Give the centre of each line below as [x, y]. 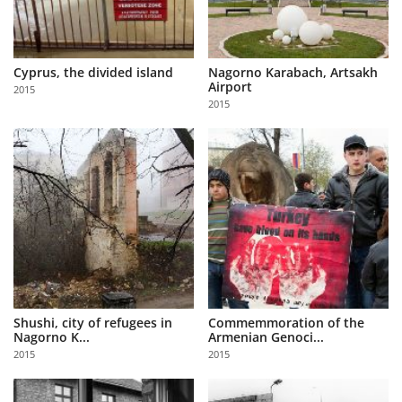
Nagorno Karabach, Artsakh [293, 72]
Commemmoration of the [287, 322]
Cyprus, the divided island [93, 72]
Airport [231, 86]
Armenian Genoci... [267, 336]
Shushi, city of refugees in [93, 322]
